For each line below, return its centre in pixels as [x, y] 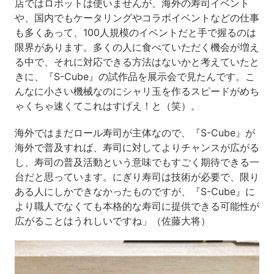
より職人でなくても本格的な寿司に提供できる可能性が [137, 206]
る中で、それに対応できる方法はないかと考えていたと [137, 61]
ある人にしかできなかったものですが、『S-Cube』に [135, 191]
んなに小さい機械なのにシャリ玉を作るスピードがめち [137, 91]
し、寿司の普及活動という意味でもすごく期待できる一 [137, 162]
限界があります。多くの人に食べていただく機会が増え [137, 47]
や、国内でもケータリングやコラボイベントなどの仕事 [137, 17]
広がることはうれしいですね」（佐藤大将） [112, 220]
